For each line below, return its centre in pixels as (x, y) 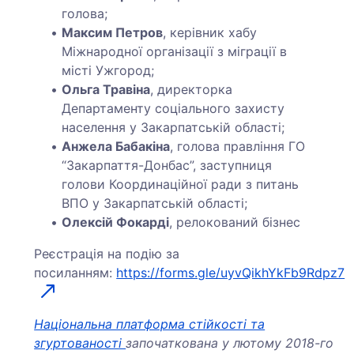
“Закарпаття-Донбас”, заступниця (167, 165)
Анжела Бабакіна (116, 146)
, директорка (192, 89)
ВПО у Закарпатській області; (155, 203)
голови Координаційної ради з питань (181, 184)
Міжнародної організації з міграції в (175, 51)
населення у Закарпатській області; (173, 127)
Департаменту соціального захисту (173, 108)
